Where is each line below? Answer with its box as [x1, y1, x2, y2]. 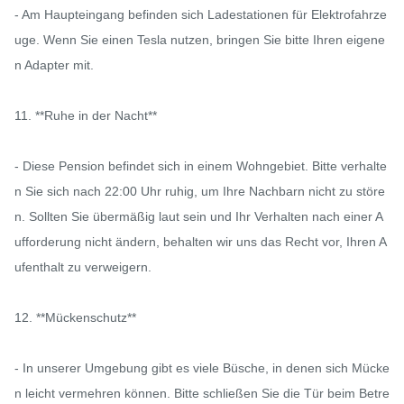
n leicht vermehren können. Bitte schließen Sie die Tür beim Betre [14, 386, 390, 401]
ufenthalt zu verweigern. [14, 260, 151, 275]
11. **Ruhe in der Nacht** [14, 108, 157, 124]
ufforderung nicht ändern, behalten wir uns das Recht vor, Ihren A [14, 234, 387, 250]
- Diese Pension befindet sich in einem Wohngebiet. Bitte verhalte [14, 159, 387, 174]
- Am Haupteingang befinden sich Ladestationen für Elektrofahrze [14, 7, 387, 23]
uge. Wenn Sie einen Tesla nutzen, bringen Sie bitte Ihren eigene [14, 32, 385, 48]
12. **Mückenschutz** [14, 310, 136, 326]
